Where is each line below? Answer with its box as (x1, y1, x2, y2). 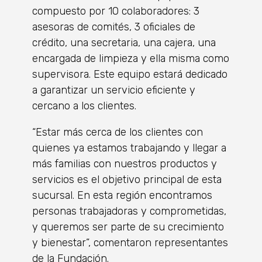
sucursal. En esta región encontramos (32, 188, 212, 202)
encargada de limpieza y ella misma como (32, 51, 229, 65)
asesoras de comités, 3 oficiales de (32, 20, 195, 33)
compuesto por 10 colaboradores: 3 (32, 4, 199, 18)
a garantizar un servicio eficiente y (32, 83, 195, 96)
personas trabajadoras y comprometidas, (32, 204, 226, 218)
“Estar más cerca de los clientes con (32, 125, 203, 139)
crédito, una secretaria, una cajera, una (32, 36, 216, 49)
